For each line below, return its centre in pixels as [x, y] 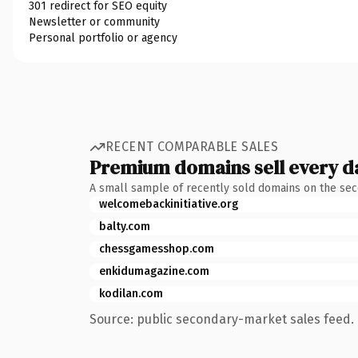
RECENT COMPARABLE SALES [192, 147]
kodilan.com [131, 293]
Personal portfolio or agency [103, 38]
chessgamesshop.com [157, 249]
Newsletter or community [94, 22]
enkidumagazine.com [154, 271]
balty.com [125, 226]
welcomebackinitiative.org [169, 204]
